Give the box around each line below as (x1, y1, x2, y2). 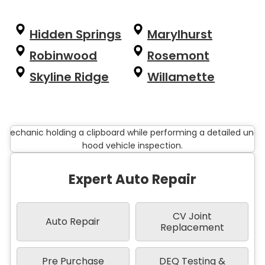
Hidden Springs (30, 26, 122, 43)
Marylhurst (147, 26, 212, 43)
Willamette (147, 69, 215, 86)
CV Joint (172, 209, 212, 223)
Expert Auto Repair (69, 169, 196, 189)
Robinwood (30, 47, 98, 64)
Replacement (160, 220, 224, 234)
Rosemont (147, 47, 209, 64)
